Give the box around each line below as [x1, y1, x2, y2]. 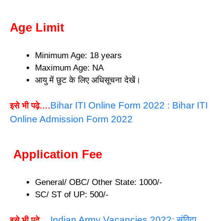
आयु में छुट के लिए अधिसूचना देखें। [35, 75, 141, 85]
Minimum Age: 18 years [35, 50, 122, 60]
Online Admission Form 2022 [10, 114, 133, 125]
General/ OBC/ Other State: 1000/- [35, 177, 162, 187]
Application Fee [10, 147, 102, 161]
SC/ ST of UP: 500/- [35, 189, 109, 199]
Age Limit [10, 20, 64, 34]
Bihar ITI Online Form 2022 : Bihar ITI [50, 100, 208, 111]
